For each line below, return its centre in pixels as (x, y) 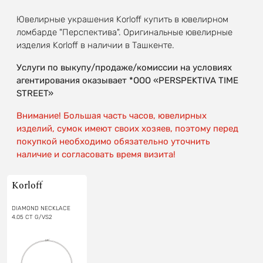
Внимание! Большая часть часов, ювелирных (112, 115)
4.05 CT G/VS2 (32, 217)
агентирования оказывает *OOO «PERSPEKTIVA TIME (127, 80)
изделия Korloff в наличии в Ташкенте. (95, 45)
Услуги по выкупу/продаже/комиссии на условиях (124, 67)
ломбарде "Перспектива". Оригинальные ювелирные (124, 32)
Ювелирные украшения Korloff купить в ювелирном (122, 19)
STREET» (35, 93)
